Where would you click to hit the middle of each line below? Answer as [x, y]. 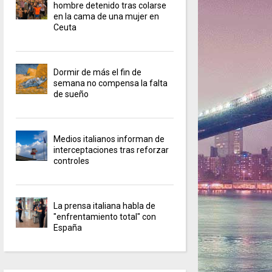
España [68, 228]
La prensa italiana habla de [105, 206]
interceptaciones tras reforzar [111, 150]
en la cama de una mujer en [107, 17]
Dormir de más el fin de [98, 73]
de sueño [71, 94]
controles [72, 161]
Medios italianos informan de [109, 139]
